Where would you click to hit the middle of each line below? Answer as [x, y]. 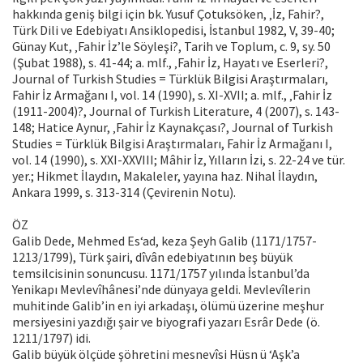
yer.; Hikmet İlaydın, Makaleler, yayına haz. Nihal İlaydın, [165, 176]
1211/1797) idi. [51, 338]
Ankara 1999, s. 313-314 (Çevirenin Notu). [124, 192]
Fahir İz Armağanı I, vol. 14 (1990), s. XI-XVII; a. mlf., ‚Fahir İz [172, 95]
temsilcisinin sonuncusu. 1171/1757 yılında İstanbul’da [161, 273]
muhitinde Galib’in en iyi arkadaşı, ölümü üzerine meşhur [168, 306]
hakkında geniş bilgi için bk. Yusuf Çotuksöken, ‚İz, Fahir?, [168, 14]
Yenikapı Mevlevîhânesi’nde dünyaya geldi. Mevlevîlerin [161, 290]
